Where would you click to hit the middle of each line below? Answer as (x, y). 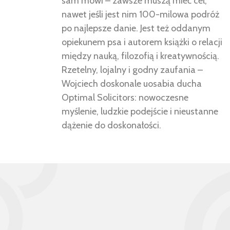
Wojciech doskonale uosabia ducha (132, 84)
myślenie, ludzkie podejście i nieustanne (140, 112)
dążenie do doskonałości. (111, 126)
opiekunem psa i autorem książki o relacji (142, 42)
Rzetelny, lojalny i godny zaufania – (132, 70)
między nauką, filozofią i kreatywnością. (140, 56)
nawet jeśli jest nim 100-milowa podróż (140, 15)
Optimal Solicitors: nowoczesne (125, 98)
